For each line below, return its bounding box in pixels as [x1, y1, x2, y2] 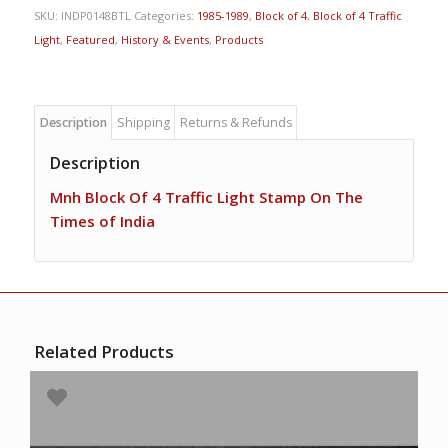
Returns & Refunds [179, 114, 292, 132]
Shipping [116, 114, 170, 132]
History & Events [120, 32, 209, 48]
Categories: [133, 8, 197, 24]
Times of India [49, 210, 155, 231]
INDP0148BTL [60, 8, 131, 24]
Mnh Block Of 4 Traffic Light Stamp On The [49, 186, 363, 207]
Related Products [33, 339, 174, 363]
